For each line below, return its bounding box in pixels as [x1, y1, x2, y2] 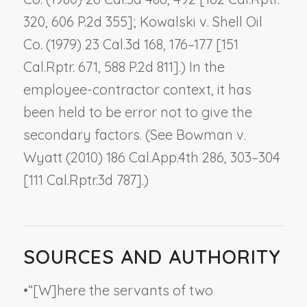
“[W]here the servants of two [27, 281, 213, 299]
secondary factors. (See [23, 125, 176, 143]
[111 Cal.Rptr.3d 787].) [23, 171, 149, 188]
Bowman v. [175, 125, 246, 143]
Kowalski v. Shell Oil [139, 12, 262, 30]
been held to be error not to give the [23, 103, 252, 121]
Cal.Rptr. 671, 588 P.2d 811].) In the [23, 58, 225, 75]
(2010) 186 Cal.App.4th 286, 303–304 [62, 148, 280, 166]
